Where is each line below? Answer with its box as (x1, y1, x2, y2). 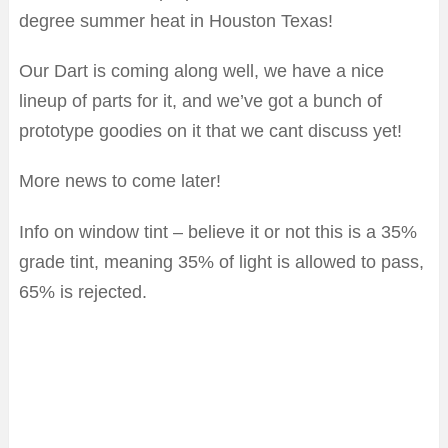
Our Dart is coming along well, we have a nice (19, 61, 384, 82)
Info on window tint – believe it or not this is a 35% (19, 222, 417, 243)
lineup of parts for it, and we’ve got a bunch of (19, 91, 382, 112)
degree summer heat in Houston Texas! (19, 11, 333, 32)
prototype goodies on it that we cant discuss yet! (19, 121, 402, 142)
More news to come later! (19, 171, 221, 192)
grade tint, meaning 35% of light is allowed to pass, (19, 252, 424, 273)
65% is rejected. (19, 282, 147, 303)
